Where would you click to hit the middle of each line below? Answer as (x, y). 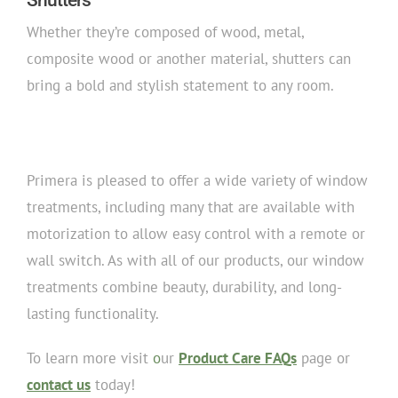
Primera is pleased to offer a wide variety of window (197, 181)
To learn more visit (89, 358)
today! (112, 385)
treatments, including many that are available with (190, 207)
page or (323, 358)
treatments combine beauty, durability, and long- (184, 287)
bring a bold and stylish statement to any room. (180, 85)
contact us (58, 385)
